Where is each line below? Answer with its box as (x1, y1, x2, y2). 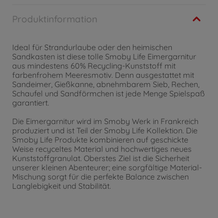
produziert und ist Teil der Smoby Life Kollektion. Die (12, 126, 198, 136)
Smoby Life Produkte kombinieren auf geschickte (12, 135, 188, 145)
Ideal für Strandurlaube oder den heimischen (12, 42, 172, 52)
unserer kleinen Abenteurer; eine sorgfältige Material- (12, 163, 202, 173)
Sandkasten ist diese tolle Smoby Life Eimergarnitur (12, 52, 196, 61)
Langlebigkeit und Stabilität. (12, 181, 111, 191)
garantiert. (12, 98, 49, 108)
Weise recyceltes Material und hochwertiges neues (12, 144, 192, 154)
